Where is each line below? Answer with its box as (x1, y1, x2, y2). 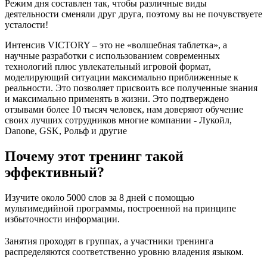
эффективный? (5, 164, 104, 181)
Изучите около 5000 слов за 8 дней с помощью (5, 192, 194, 203)
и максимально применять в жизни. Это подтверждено (5, 94, 229, 104)
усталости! (5, 20, 48, 30)
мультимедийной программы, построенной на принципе (5, 203, 236, 213)
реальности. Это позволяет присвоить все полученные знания (5, 83, 257, 94)
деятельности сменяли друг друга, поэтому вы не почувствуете (5, 9, 262, 20)
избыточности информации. (5, 213, 120, 224)
